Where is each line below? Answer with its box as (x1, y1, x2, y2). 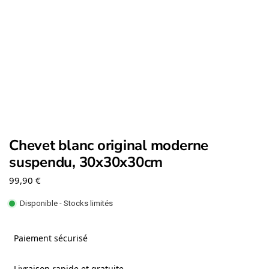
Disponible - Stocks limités (20, 199, 113, 208)
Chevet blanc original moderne (9, 135, 209, 155)
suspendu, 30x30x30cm (9, 152, 163, 172)
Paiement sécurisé (9, 232, 88, 244)
